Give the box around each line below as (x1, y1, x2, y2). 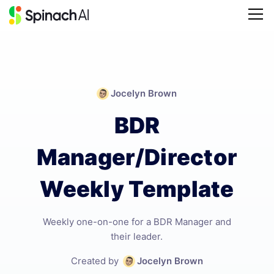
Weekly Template (40, 176, 234, 202)
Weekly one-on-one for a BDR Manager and (42, 216, 231, 228)
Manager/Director (36, 144, 238, 171)
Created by (70, 254, 121, 267)
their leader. (111, 231, 163, 242)
